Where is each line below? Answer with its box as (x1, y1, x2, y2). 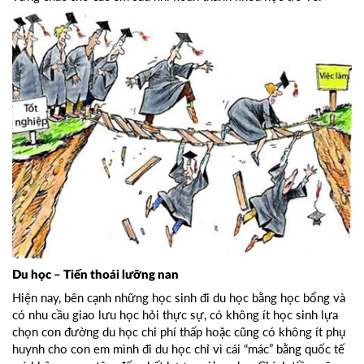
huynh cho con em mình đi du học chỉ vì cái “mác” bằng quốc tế (12, 340, 344, 356)
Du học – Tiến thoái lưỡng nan (12, 268, 179, 281)
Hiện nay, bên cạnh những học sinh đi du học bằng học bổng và (12, 289, 345, 305)
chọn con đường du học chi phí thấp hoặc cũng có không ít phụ (12, 323, 345, 339)
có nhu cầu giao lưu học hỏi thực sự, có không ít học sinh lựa (12, 306, 338, 322)
